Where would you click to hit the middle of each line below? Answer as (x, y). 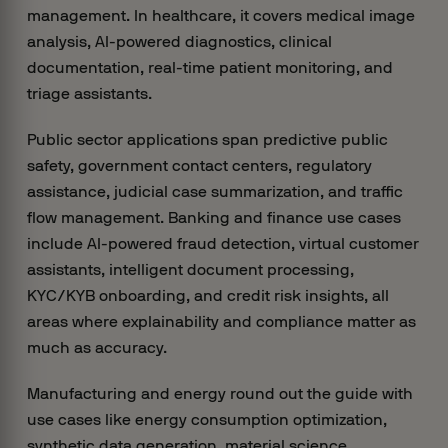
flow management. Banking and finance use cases (213, 217)
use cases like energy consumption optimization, (206, 419)
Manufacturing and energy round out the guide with (219, 393)
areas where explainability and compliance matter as (221, 321)
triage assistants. (89, 93)
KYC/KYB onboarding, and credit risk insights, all (207, 295)
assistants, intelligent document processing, (190, 269)
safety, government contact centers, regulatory (199, 165)
